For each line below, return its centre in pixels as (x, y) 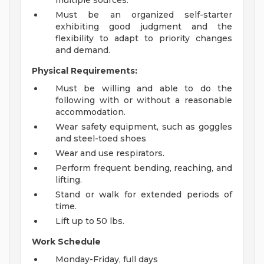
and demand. (83, 50)
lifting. (69, 180)
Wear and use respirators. (110, 154)
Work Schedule (66, 242)
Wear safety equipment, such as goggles (144, 127)
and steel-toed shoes (101, 139)
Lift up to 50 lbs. (90, 221)
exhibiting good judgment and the (144, 27)
